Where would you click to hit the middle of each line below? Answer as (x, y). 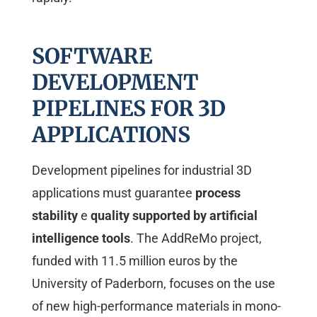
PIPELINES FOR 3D (128, 109)
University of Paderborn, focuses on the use (154, 284)
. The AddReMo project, (196, 238)
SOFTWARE (92, 56)
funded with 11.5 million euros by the (135, 261)
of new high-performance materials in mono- (156, 306)
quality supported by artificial (174, 216)
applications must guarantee (114, 193)
